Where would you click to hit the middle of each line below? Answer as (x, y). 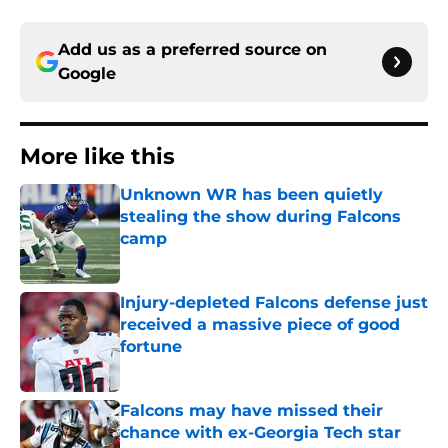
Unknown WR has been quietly (251, 195)
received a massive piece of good (260, 325)
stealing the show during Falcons (260, 217)
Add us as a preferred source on (192, 50)
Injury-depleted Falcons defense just (274, 303)
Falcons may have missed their (251, 411)
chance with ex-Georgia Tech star (260, 433)
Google (87, 74)
